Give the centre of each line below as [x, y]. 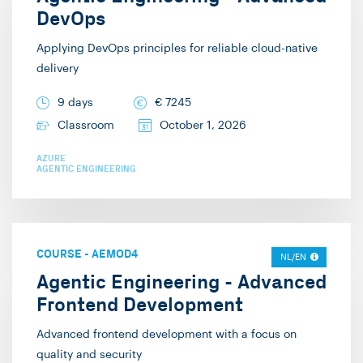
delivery [58, 69]
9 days [75, 103]
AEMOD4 [115, 254]
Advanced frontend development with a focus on [167, 335]
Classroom [86, 126]
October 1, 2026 [203, 126]
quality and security [89, 355]
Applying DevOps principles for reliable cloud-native [177, 49]
